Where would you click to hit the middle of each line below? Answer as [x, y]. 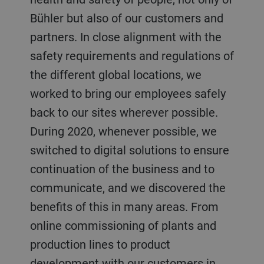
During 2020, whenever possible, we [123, 131]
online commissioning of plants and [123, 225]
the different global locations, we [115, 74]
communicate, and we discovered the [128, 187]
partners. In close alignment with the [126, 37]
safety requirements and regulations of [132, 55]
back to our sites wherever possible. [124, 112]
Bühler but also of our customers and [126, 18]
